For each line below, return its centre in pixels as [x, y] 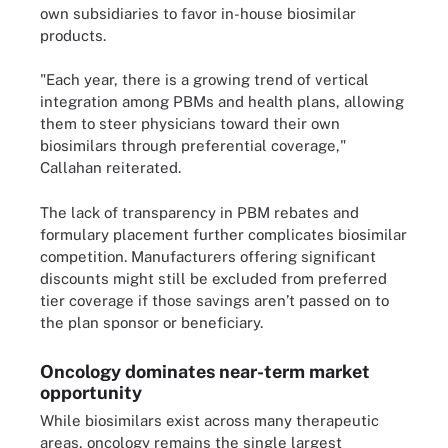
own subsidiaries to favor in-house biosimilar [198, 13]
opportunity [91, 392]
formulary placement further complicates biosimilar [223, 234]
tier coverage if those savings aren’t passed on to [214, 300]
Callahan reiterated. [110, 167]
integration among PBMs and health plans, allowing [222, 101]
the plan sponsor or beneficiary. [151, 322]
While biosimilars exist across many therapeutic [209, 420]
